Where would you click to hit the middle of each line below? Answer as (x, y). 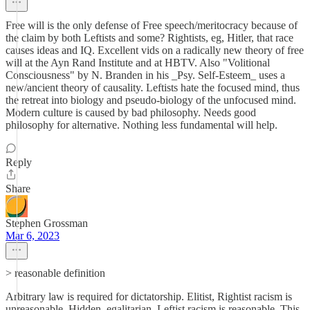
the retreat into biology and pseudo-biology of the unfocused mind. (151, 100)
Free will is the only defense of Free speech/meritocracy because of (152, 25)
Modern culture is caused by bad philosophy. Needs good (131, 112)
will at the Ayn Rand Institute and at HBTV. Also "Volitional (138, 63)
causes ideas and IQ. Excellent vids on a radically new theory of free (155, 50)
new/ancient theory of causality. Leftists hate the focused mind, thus (153, 88)
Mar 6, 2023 (33, 236)
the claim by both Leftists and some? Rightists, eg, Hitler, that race (149, 38)
